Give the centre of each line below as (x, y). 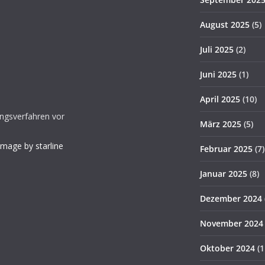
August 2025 (225, 25)
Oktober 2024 (227, 248)
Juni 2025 (218, 74)
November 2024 (232, 223)
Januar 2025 (224, 174)
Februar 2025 (226, 149)
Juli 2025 (217, 49)
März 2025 (221, 124)
